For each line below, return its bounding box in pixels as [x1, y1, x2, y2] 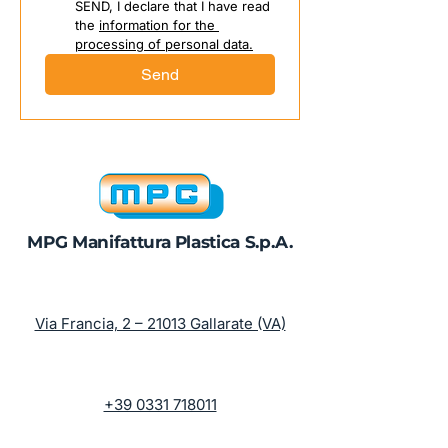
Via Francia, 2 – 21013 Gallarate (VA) [34, 314, 286, 333]
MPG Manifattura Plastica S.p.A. [27, 232, 293, 252]
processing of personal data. [75, 36, 253, 52]
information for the [99, 17, 215, 33]
